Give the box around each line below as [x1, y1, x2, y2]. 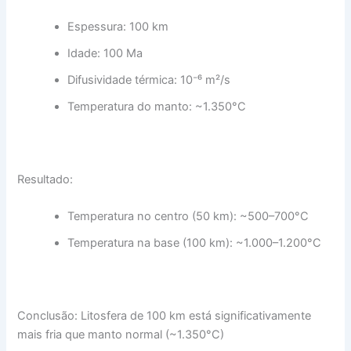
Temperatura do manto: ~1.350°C [67, 99, 247, 114]
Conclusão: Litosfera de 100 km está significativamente [17, 309, 312, 324]
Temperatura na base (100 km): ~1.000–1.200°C [67, 236, 322, 251]
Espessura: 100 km [67, 19, 169, 34]
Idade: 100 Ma [67, 45, 143, 60]
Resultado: [17, 172, 74, 186]
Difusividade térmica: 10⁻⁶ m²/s [67, 72, 231, 87]
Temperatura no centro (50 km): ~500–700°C [67, 209, 309, 224]
